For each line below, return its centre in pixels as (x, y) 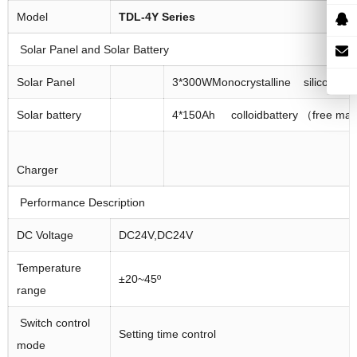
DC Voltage (45, 235)
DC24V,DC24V (155, 235)
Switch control (53, 323)
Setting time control (167, 334)
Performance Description (80, 203)
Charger (37, 170)
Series (178, 17)
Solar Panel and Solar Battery (92, 50)
